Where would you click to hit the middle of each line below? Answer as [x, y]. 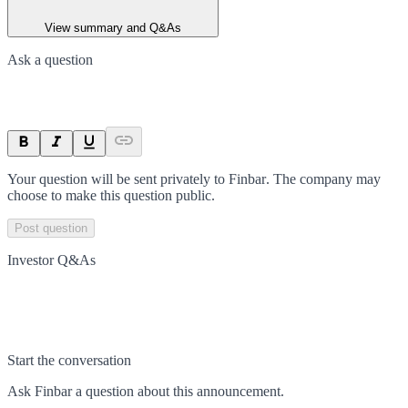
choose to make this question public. [111, 195]
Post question [51, 228]
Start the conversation [69, 360]
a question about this [134, 391]
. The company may [323, 178]
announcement [239, 391]
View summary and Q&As [113, 27]
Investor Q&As [51, 260]
